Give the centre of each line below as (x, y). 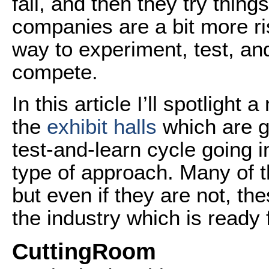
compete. (58, 72)
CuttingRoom (84, 251)
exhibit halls (102, 126)
